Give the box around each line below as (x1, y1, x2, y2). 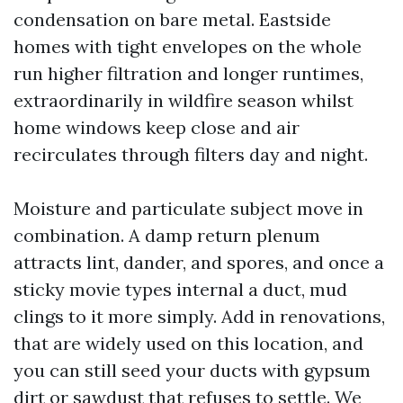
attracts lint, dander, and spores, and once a (13, 251, 384, 273)
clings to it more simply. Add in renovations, (13, 305, 385, 327)
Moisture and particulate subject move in (13, 197, 363, 219)
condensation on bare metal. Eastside (13, 8, 331, 31)
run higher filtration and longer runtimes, (13, 62, 363, 85)
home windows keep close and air (13, 116, 300, 139)
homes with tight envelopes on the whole (13, 35, 362, 58)
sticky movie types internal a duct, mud (13, 278, 347, 300)
